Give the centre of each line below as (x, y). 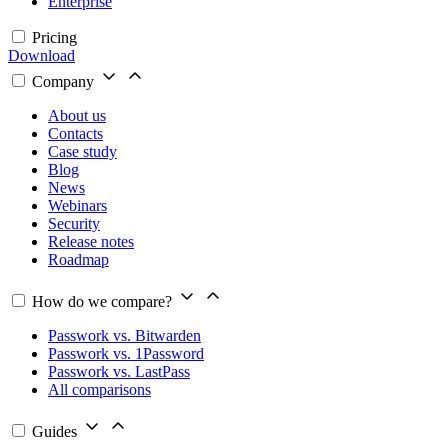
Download (41, 56)
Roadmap (78, 260)
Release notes (91, 242)
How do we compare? (102, 302)
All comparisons (99, 390)
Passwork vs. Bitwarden (124, 336)
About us (77, 116)
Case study (82, 152)
